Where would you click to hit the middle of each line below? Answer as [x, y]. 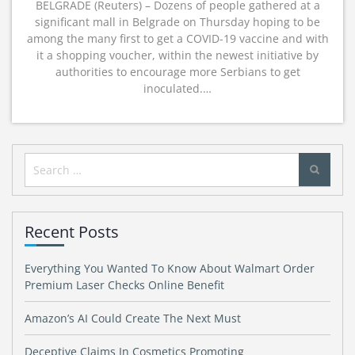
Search [47, 163]
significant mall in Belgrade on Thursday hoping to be [177, 22]
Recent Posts [72, 232]
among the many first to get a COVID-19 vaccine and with [177, 38]
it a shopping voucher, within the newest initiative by [177, 55]
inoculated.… [177, 88]
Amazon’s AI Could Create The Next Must [133, 318]
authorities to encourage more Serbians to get [177, 72]
